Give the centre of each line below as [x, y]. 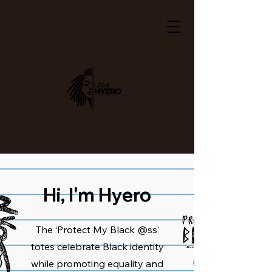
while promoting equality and [97, 263]
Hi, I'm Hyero [97, 195]
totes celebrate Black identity [97, 246]
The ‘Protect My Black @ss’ [97, 229]
